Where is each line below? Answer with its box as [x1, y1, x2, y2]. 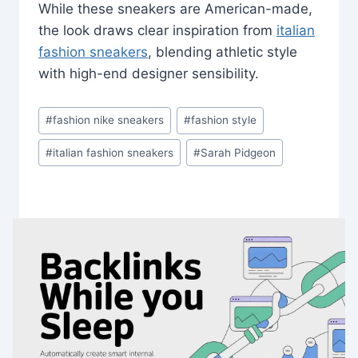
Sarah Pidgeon [201, 145, 276, 159]
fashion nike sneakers [53, 113, 165, 127]
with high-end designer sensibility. [38, 65, 259, 82]
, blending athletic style [148, 43, 297, 60]
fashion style [191, 113, 257, 127]
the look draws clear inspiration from [38, 22, 276, 38]
